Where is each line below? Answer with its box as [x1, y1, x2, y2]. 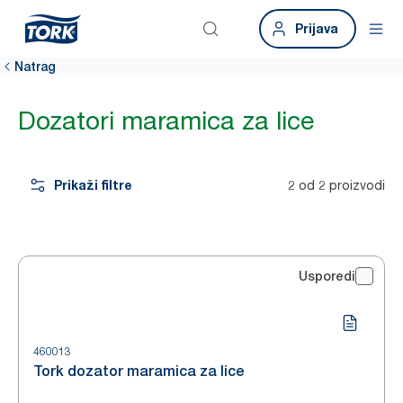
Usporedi [299, 269, 355, 283]
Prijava [295, 21, 338, 36]
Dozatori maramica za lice [18, 105, 314, 136]
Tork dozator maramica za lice [33, 363, 245, 380]
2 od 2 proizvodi [288, 177, 385, 193]
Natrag [14, 59, 56, 74]
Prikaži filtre [54, 177, 132, 193]
